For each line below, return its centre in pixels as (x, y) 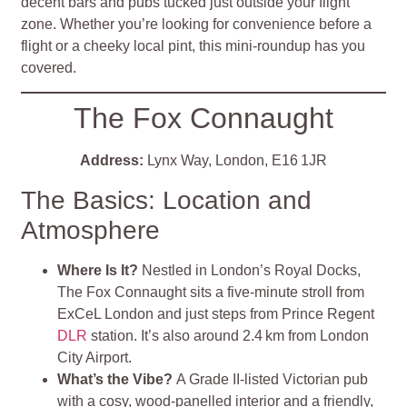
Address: (112, 161)
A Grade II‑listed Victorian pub (273, 379)
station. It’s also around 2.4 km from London (228, 335)
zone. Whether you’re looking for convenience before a (197, 24)
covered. (49, 67)
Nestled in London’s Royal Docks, (252, 270)
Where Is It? (100, 270)
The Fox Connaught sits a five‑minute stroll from (211, 292)
